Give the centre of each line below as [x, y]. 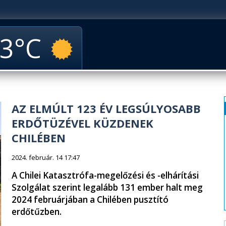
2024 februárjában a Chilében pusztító [90, 200]
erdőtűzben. [37, 212]
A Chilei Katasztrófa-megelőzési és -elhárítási [105, 175]
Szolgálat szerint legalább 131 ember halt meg [107, 187]
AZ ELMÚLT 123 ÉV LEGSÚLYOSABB [106, 108]
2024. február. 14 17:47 [46, 157]
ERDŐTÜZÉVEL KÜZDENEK [82, 123]
